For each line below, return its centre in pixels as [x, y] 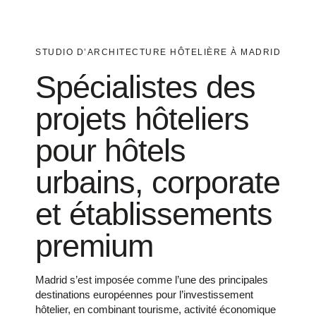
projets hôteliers [142, 119]
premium [94, 245]
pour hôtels [110, 150]
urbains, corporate [158, 182]
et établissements [154, 214]
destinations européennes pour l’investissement [144, 294]
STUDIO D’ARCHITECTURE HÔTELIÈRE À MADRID [158, 52]
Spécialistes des [145, 87]
